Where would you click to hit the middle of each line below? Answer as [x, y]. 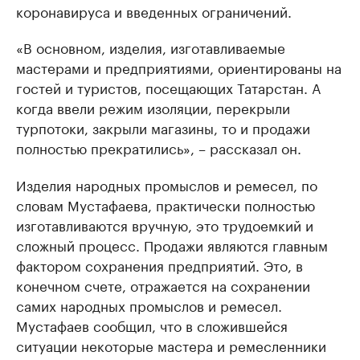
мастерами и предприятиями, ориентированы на [179, 67]
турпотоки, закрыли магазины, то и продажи [163, 127]
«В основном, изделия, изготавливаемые [151, 47]
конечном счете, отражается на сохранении [163, 285]
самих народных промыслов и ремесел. [149, 305]
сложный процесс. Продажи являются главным [172, 245]
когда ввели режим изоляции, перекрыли [153, 107]
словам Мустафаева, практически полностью [166, 205]
